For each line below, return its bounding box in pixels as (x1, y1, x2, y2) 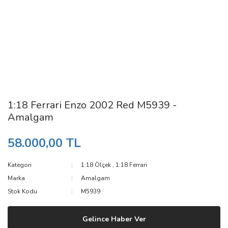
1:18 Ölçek (81, 161, 111, 169)
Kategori (8, 161, 32, 169)
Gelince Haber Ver (82, 214, 146, 224)
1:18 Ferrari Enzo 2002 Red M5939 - (8, 98, 177, 112)
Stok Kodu (8, 187, 37, 195)
